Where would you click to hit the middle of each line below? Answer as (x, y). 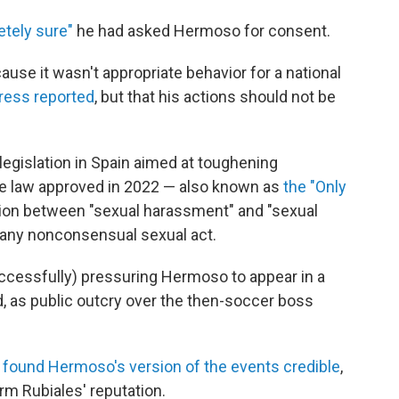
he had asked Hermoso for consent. (202, 31)
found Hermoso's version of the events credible (171, 366)
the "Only (315, 187)
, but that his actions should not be (215, 97)
